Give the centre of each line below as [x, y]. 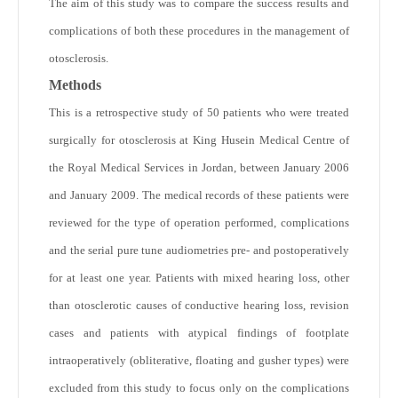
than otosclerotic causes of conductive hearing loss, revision [199, 305]
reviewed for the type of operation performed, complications [199, 223]
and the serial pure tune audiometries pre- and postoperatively [199, 250]
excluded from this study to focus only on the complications [199, 388]
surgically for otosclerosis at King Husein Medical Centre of [199, 140]
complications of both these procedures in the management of [199, 31]
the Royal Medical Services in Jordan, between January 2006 [199, 167]
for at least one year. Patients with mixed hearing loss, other [199, 278]
